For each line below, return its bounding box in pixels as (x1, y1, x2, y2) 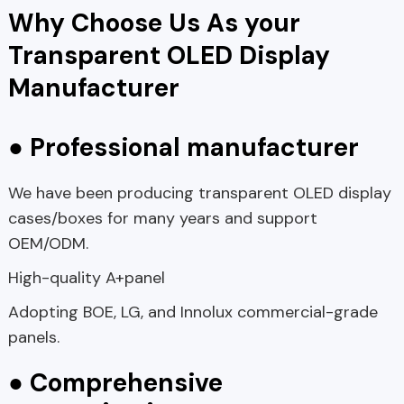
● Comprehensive (7, 366, 223, 400)
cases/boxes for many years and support (7, 207, 317, 230)
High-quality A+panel (7, 267, 165, 289)
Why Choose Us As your (7, 6, 300, 41)
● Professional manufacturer (7, 131, 359, 165)
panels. (7, 326, 60, 349)
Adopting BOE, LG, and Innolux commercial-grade (7, 301, 378, 324)
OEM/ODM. (7, 233, 88, 255)
